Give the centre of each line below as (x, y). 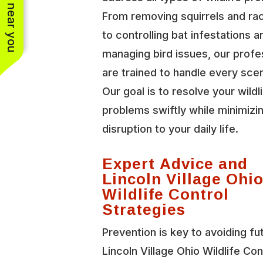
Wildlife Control (166, 194)
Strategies (144, 209)
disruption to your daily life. (171, 129)
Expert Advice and (175, 163)
